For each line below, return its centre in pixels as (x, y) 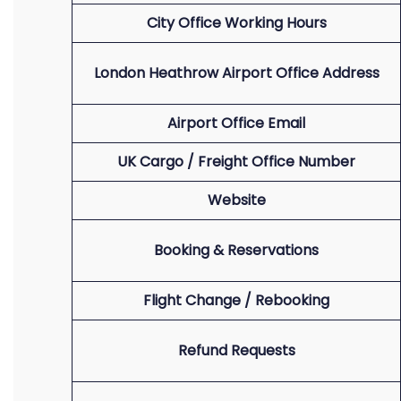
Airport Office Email (236, 123)
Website (236, 200)
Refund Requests (236, 350)
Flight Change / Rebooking (236, 300)
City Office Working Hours (236, 23)
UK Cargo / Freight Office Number (236, 162)
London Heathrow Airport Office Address (236, 73)
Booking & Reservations (236, 250)
